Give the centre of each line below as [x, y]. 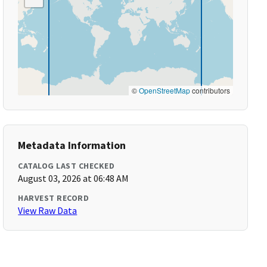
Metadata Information [72, 145]
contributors [210, 90]
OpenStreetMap [164, 90]
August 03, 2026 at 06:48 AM [74, 178]
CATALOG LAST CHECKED [66, 166]
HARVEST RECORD [54, 198]
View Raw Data [48, 210]
